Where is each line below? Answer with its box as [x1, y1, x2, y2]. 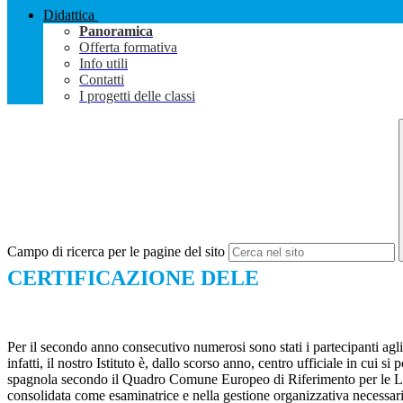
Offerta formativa [79, 40, 177, 56]
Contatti [79, 72, 124, 88]
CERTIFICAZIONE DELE [7, 266, 259, 291]
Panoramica [79, 23, 153, 40]
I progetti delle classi [79, 88, 195, 104]
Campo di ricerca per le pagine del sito [7, 244, 225, 260]
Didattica [43, 7, 94, 23]
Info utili [79, 56, 128, 72]
